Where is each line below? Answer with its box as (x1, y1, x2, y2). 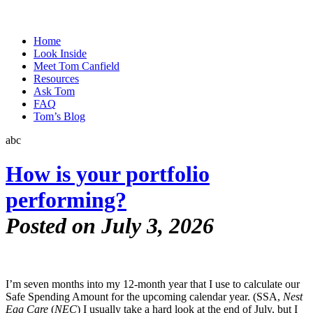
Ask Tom (34, 85, 75, 97)
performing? (6, 187, 126, 213)
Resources (34, 73, 79, 85)
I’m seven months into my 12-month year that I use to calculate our (6, 277, 300, 290)
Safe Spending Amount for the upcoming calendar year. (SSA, (6, 290, 283, 303)
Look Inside (34, 48, 87, 59)
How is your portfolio (6, 161, 210, 187)
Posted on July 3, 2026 (6, 213, 214, 239)
